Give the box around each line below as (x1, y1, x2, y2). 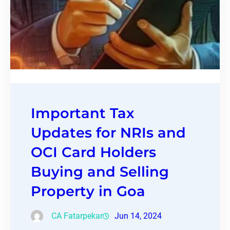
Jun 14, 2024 (114, 210, 162, 221)
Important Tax (31, 104, 135, 122)
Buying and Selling (31, 163, 169, 180)
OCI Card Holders (31, 143, 156, 161)
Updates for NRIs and (31, 124, 186, 141)
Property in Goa (31, 182, 145, 200)
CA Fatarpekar (51, 210, 103, 221)
